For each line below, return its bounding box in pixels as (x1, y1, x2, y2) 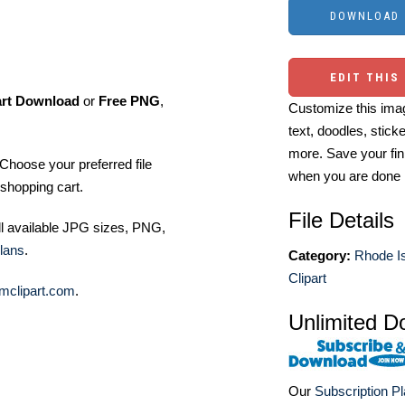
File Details (288, 208, 394, 232)
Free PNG (99, 93, 160, 108)
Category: (288, 248, 351, 263)
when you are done (288, 168, 400, 184)
